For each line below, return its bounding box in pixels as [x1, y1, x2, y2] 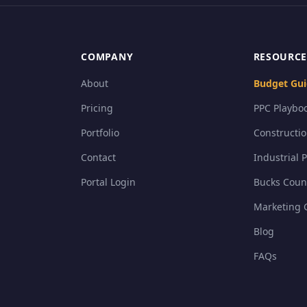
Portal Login [81, 175, 136, 188]
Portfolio [81, 126, 120, 139]
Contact [81, 151, 116, 164]
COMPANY [81, 50, 134, 63]
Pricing [81, 101, 114, 114]
